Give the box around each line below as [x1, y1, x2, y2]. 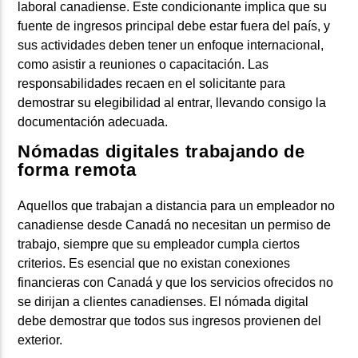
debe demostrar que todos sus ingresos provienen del [18, 314, 322, 328]
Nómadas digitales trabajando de [18, 141, 305, 162]
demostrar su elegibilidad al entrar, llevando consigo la [18, 95, 327, 109]
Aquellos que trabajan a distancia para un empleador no [18, 199, 336, 213]
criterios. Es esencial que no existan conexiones [18, 257, 291, 271]
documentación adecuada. [18, 114, 169, 129]
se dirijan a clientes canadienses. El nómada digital [18, 295, 309, 309]
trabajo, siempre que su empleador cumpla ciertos [18, 237, 300, 252]
